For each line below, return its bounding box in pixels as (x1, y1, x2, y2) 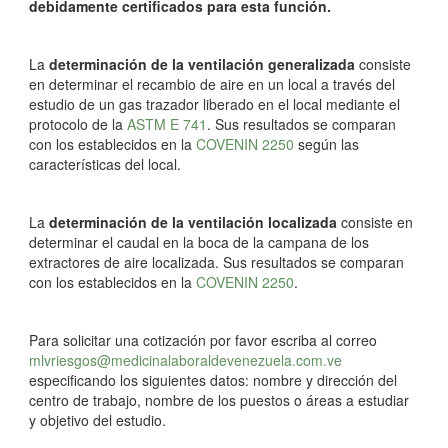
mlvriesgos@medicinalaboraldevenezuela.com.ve (29, 349, 342, 370)
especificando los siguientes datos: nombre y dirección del (29, 369, 397, 390)
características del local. (29, 153, 181, 174)
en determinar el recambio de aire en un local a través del (29, 73, 395, 94)
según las (294, 133, 359, 154)
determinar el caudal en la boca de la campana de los (29, 231, 369, 252)
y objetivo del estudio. (29, 409, 166, 430)
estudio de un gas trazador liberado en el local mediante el (29, 93, 400, 114)
